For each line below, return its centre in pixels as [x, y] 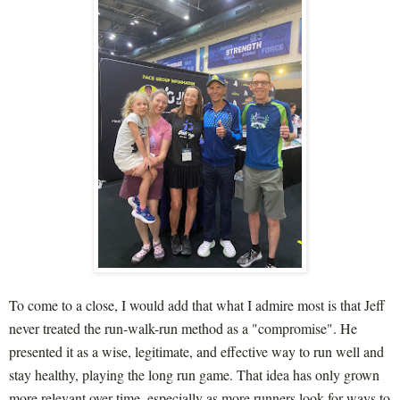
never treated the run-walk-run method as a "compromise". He [183, 328]
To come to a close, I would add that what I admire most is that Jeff [197, 304]
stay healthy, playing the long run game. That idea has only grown [194, 374]
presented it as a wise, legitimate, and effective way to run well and [196, 351]
